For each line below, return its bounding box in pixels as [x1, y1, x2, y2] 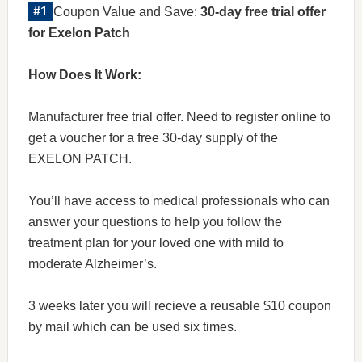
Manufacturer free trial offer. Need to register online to [27, 110, 330, 124]
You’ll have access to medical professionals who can [27, 194, 330, 208]
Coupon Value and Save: [53, 5, 200, 19]
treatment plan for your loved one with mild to [27, 236, 284, 250]
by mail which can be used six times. [27, 320, 237, 334]
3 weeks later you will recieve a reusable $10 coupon [27, 299, 331, 313]
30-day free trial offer [200, 5, 326, 19]
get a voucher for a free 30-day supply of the [27, 131, 278, 145]
